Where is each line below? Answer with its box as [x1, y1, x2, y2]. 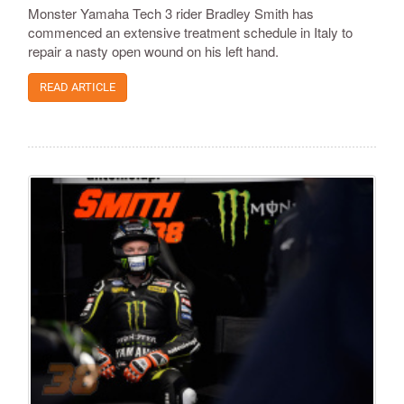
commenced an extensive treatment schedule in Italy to [28, 22, 353, 41]
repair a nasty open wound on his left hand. [28, 41, 279, 60]
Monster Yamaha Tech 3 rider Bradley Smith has [28, 3, 314, 23]
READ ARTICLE [40, 79, 115, 94]
